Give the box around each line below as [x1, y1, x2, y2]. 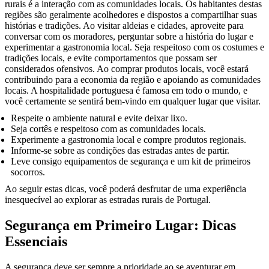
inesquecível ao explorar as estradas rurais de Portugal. [5, 195, 211, 205]
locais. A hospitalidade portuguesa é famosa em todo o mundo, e [5, 85, 247, 96]
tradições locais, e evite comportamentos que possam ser [5, 53, 217, 64]
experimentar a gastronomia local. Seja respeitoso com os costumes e [5, 42, 264, 53]
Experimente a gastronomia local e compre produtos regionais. [11, 134, 246, 145]
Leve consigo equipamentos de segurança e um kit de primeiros [11, 156, 250, 167]
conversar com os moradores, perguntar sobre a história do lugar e [5, 31, 253, 42]
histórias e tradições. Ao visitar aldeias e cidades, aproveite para [5, 20, 244, 31]
